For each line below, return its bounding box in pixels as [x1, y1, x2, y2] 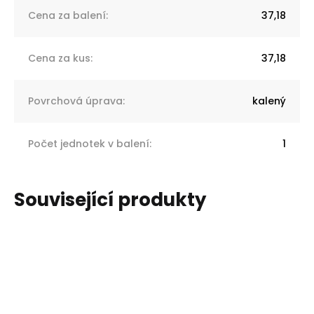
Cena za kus [28, 50, 90, 65]
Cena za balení [28, 8, 106, 22]
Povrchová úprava [28, 93, 123, 108]
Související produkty [14, 186, 206, 212]
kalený [252, 93, 286, 108]
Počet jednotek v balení [28, 136, 149, 151]
